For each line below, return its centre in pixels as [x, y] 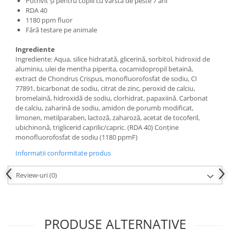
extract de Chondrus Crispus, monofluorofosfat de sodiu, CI [106, 78]
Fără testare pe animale [61, 30]
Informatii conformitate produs [63, 153]
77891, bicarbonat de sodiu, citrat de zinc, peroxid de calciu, [105, 88]
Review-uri [33, 175]
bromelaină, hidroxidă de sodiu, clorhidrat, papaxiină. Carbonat [112, 98]
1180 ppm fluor [49, 20]
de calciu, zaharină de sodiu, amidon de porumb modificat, [104, 108]
